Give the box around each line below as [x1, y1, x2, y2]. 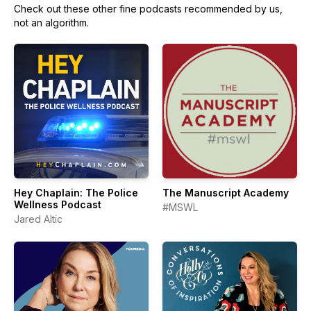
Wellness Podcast [14, 199, 101, 210]
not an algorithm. [14, 17, 89, 28]
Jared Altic [14, 213, 62, 225]
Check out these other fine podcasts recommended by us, [14, 3, 283, 15]
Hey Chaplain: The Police [14, 187, 138, 199]
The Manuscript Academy [162, 187, 289, 199]
